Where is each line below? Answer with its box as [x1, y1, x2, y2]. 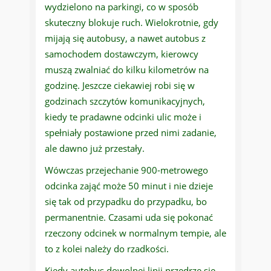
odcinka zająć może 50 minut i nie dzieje [45, 180, 213, 192]
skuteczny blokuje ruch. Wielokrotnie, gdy [45, 16, 218, 29]
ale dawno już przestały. [45, 142, 145, 155]
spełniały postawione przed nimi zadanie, [45, 126, 217, 139]
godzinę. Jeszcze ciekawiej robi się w [45, 79, 195, 92]
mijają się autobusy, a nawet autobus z [45, 32, 206, 45]
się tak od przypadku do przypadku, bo [45, 195, 207, 208]
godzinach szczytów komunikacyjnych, [45, 95, 205, 108]
